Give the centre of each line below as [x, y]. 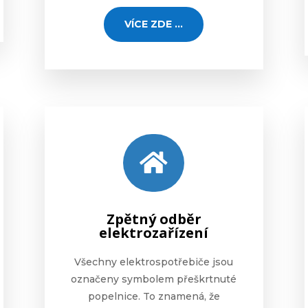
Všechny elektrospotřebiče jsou [154, 262]
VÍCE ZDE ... [154, 24]
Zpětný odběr [154, 219]
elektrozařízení [154, 233]
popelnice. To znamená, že [154, 297]
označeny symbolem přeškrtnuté [154, 279]
